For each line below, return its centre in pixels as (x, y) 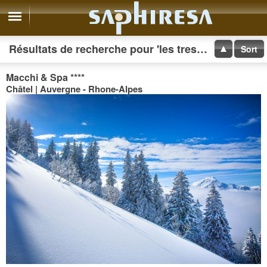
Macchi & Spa (38, 77)
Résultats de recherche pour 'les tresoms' (202, 49)
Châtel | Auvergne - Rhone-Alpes (74, 89)
